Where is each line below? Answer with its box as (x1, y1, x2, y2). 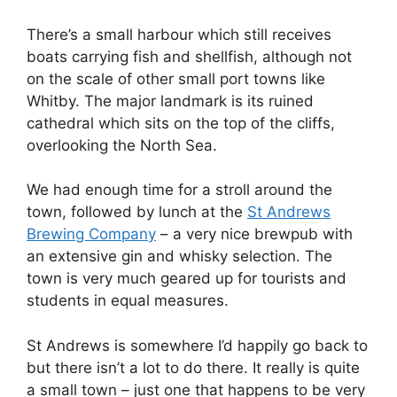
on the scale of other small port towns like (27, 69, 325, 88)
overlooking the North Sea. (27, 136, 217, 154)
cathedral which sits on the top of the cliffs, (27, 113, 335, 132)
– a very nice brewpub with (156, 225, 353, 243)
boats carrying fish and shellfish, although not (27, 47, 352, 66)
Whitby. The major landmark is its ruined (27, 91, 314, 110)
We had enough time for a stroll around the (27, 181, 332, 198)
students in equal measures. (27, 292, 229, 309)
